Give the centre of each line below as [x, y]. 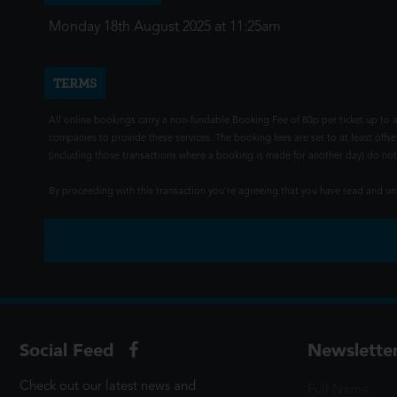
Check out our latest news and [108, 387]
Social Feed [70, 350]
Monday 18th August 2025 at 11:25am [165, 27]
